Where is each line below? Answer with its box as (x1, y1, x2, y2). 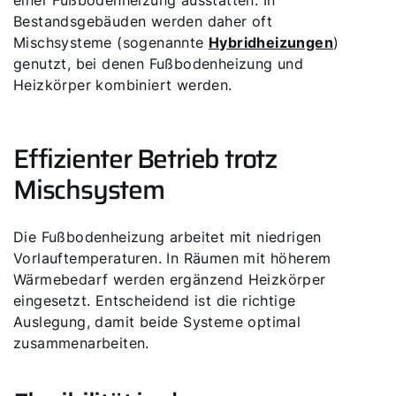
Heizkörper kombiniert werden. (13, 76, 232, 94)
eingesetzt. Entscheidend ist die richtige (13, 292, 296, 309)
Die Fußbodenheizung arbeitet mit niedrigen (13, 228, 322, 246)
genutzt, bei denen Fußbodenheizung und (13, 55, 304, 72)
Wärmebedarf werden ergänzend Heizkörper (13, 270, 326, 288)
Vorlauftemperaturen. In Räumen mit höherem (13, 249, 331, 267)
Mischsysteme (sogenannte (13, 34, 209, 51)
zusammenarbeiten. (13, 334, 149, 352)
